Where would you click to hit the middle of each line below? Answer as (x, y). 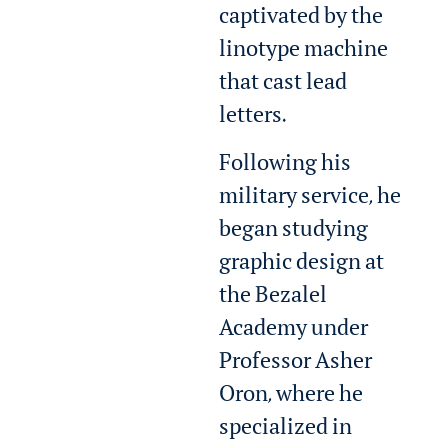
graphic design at (302, 265)
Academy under (294, 331)
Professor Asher (296, 364)
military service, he (310, 199)
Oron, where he (291, 397)
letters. (253, 119)
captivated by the (301, 20)
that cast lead (283, 86)
